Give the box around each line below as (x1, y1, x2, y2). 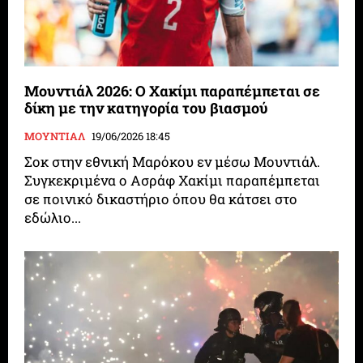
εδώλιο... (24, 208, 82, 228)
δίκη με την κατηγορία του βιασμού (24, 98, 269, 118)
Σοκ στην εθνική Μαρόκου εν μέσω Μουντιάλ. (24, 152, 321, 172)
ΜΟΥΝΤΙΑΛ (24, 129, 86, 144)
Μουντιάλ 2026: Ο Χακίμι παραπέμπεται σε (24, 81, 321, 101)
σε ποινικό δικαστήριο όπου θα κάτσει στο (24, 190, 298, 209)
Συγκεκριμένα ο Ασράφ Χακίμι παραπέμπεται (24, 171, 321, 190)
